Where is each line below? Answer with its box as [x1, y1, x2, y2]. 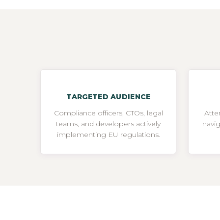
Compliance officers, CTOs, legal [54, 108, 163, 117]
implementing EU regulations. [56, 130, 160, 139]
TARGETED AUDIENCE [66, 92, 151, 101]
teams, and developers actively [56, 119, 161, 128]
